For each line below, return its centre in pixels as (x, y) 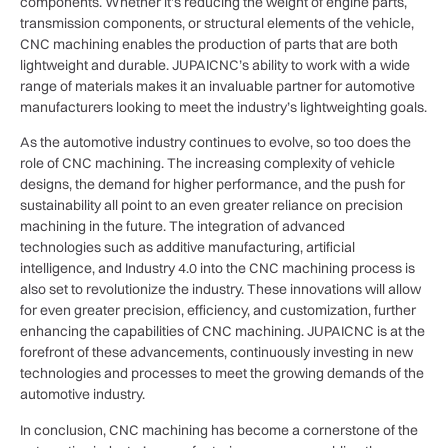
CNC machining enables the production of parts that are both (209, 44)
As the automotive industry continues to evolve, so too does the (215, 142)
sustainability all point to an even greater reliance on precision (211, 205)
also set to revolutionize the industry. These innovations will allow (220, 289)
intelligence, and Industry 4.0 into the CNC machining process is (217, 268)
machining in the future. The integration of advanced (182, 226)
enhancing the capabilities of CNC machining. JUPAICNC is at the (222, 331)
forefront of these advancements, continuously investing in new (216, 352)
